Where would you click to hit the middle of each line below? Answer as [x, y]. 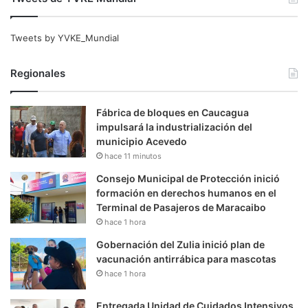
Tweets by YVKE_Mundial [65, 37]
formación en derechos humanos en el [186, 192]
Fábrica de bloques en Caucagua [173, 112]
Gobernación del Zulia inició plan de [180, 244]
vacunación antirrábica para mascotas [186, 258]
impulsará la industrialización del [174, 126]
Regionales [38, 73]
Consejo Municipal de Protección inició [188, 178]
